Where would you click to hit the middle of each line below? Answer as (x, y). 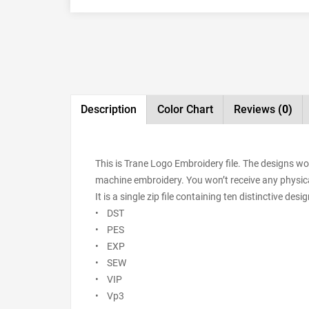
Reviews (256, 109)
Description (109, 109)
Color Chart (185, 109)
